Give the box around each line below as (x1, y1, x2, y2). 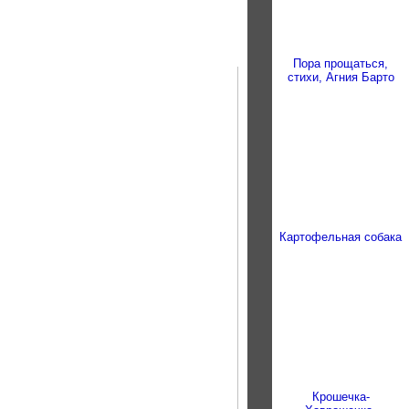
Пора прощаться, (293, 57, 388, 70)
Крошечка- (311, 390, 370, 404)
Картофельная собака (279, 230, 402, 244)
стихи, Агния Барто (287, 70, 394, 84)
